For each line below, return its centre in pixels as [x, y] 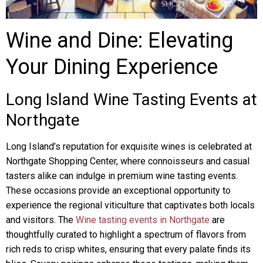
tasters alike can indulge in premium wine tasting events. [122, 176]
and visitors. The [41, 220]
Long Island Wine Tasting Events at [131, 100]
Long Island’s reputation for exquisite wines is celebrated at [129, 146]
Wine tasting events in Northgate [143, 220]
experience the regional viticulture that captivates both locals [130, 205]
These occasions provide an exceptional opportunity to [118, 190]
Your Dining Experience [112, 67]
